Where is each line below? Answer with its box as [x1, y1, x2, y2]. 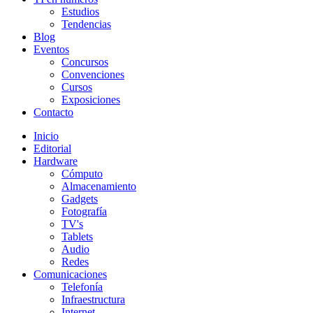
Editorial [34, 143, 71, 154]
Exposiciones [61, 94, 120, 105]
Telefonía [61, 281, 103, 293]
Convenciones [61, 68, 124, 80]
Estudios [61, 6, 99, 17]
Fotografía [61, 205, 107, 217]
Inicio [34, 130, 59, 142]
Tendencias [61, 18, 111, 30]
